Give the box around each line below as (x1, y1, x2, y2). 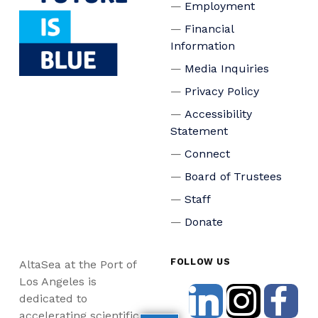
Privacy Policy (185, 84, 259, 98)
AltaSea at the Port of (18, 257, 136, 271)
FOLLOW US (170, 256, 231, 267)
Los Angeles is (18, 274, 97, 288)
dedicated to (18, 291, 87, 305)
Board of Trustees (185, 169, 282, 183)
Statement (170, 124, 228, 138)
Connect (185, 146, 230, 160)
